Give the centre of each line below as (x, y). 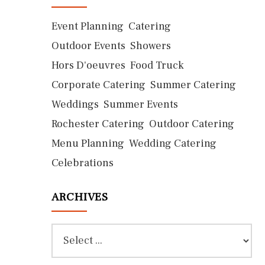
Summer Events (141, 104)
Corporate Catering (98, 85)
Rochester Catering (98, 124)
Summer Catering (193, 85)
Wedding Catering (173, 143)
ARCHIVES (80, 197)
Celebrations (83, 163)
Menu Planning (88, 143)
